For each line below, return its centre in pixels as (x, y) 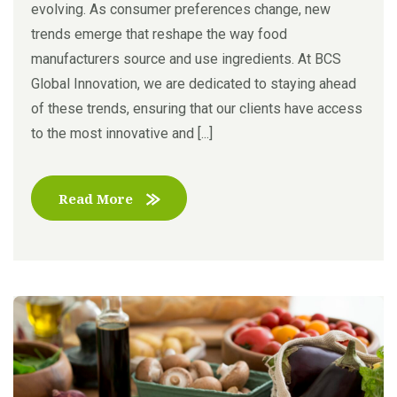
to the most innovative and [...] (122, 133)
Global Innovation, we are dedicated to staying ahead (194, 83)
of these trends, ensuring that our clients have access (197, 108)
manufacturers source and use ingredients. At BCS (186, 58)
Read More (96, 198)
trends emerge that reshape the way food (159, 34)
